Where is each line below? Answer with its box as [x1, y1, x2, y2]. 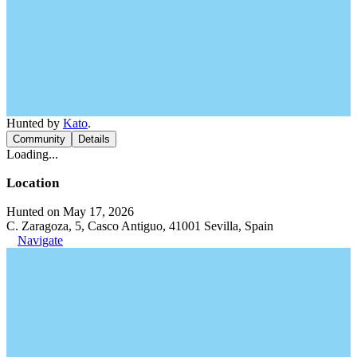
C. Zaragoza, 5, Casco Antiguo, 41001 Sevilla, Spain [6, 218, 273, 233]
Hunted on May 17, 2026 [6, 204, 134, 218]
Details [78, 132, 110, 145]
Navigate [18, 233, 63, 247]
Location [6, 175, 59, 190]
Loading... [6, 147, 58, 161]
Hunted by [6, 116, 63, 130]
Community [13, 132, 65, 145]
